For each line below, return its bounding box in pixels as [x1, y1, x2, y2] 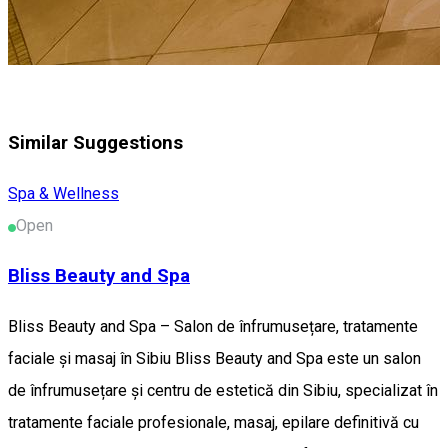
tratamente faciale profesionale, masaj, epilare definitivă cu [8, 413, 419, 432]
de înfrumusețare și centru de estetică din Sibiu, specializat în [8, 381, 438, 400]
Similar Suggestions [8, 131, 183, 154]
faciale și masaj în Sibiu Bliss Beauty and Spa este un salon [8, 349, 421, 368]
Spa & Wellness [8, 183, 119, 203]
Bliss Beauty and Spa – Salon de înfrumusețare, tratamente [8, 317, 418, 336]
